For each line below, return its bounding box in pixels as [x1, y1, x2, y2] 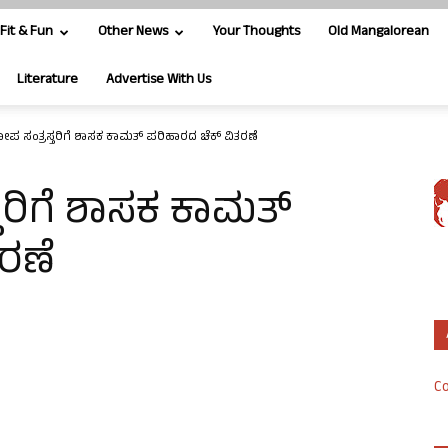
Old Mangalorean [328, 21, 429, 44]
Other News [98, 21, 168, 44]
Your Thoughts [213, 21, 300, 44]
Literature [17, 69, 78, 92]
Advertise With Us [106, 69, 211, 92]
